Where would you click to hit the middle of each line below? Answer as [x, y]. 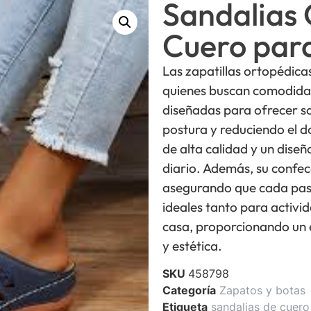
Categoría [189, 291]
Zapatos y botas [262, 291]
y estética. [192, 246]
